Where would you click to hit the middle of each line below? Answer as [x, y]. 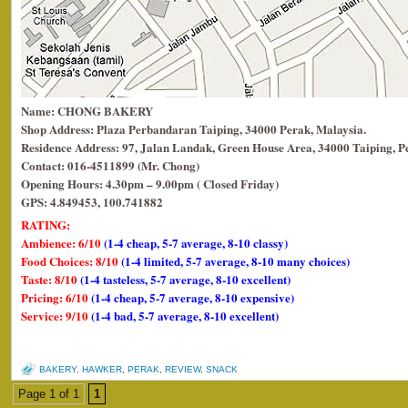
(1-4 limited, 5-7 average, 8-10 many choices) [235, 261]
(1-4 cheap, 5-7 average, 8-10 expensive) [193, 297]
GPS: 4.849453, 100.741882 [92, 202]
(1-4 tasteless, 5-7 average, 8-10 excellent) [185, 279]
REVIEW [183, 369]
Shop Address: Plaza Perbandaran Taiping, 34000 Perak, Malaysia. [194, 129]
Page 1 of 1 [49, 394]
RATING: [46, 224]
